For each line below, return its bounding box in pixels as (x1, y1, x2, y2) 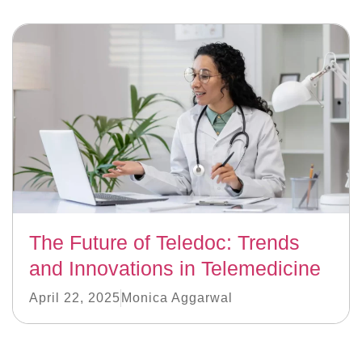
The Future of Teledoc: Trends (29, 230, 300, 254)
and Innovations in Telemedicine (29, 256, 321, 280)
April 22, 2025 (29, 290, 120, 305)
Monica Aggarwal (121, 290, 233, 305)
